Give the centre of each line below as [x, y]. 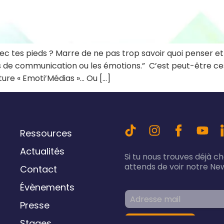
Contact [38, 169]
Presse [34, 205]
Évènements [47, 187]
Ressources [46, 133]
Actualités [42, 151]
